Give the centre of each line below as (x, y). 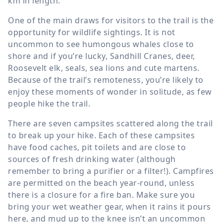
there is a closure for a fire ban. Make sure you (101, 194)
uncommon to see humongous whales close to (101, 44)
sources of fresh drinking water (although (92, 159)
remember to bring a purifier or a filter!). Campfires (111, 171)
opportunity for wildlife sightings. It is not (92, 32)
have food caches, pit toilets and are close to (97, 147)
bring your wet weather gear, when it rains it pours (110, 206)
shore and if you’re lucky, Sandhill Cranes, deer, (102, 56)
